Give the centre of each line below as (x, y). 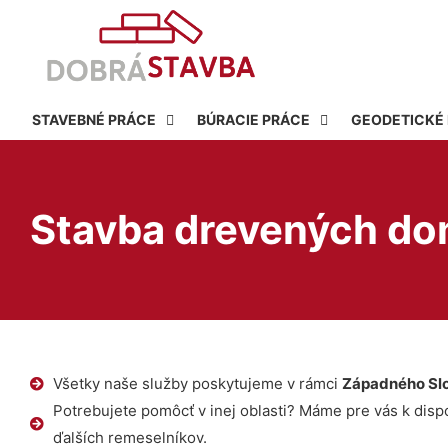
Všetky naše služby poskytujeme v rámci (197, 383)
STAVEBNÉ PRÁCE (94, 119)
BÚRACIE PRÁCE (254, 119)
